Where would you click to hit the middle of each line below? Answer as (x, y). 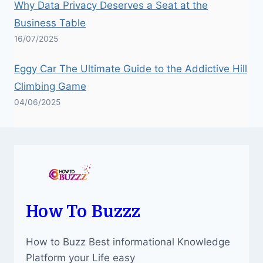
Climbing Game (50, 86)
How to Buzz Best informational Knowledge (128, 242)
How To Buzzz (83, 212)
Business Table (50, 23)
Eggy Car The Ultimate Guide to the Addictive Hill (131, 68)
